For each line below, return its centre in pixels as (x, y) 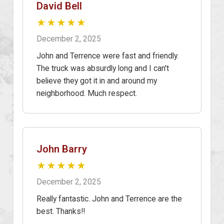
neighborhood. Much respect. (87, 93)
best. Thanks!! (61, 211)
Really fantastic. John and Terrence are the (109, 198)
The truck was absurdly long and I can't (103, 68)
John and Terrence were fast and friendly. (107, 55)
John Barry (62, 149)
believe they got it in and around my (97, 80)
